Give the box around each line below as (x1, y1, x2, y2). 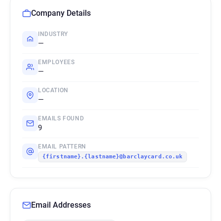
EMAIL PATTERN (38, 143, 86, 150)
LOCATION (38, 87, 69, 94)
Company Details (31, 8, 91, 18)
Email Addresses (31, 200, 91, 210)
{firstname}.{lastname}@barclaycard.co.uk (42, 153, 183, 160)
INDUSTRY (38, 31, 68, 37)
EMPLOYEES (38, 59, 75, 66)
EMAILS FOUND (38, 115, 84, 122)
